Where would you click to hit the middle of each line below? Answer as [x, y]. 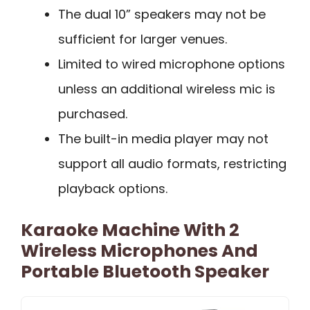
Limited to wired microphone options [172, 64]
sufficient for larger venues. [143, 39]
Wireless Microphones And [139, 250]
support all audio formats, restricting [172, 163]
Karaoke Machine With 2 [130, 230]
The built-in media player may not [163, 138]
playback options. [113, 188]
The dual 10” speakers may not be [162, 14]
